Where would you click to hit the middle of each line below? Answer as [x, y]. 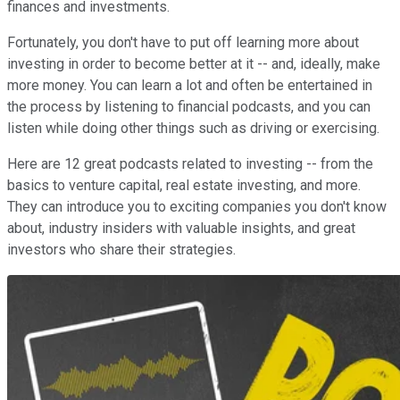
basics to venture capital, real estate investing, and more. [184, 185]
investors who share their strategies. [123, 249]
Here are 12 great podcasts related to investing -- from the [190, 163]
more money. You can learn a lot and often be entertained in [190, 85]
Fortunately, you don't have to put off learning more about [183, 42]
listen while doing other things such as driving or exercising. [193, 128]
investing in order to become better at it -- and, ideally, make [194, 63]
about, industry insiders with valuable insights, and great [181, 228]
